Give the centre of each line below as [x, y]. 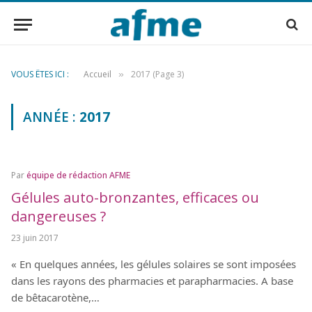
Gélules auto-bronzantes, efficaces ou [135, 197]
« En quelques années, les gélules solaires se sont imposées [154, 264]
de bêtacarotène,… [55, 297]
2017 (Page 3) [157, 74]
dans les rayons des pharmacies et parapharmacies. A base [152, 281]
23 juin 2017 [35, 238]
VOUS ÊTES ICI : [40, 74]
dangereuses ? [58, 216]
